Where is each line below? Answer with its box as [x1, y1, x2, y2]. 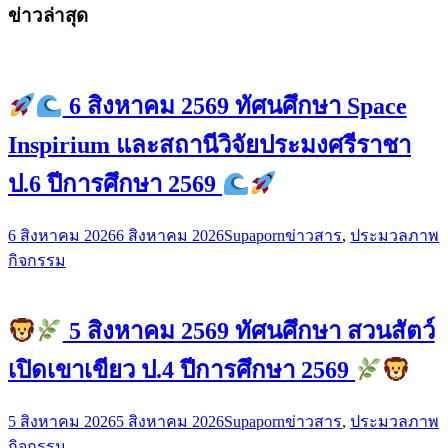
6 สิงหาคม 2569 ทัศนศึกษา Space [62, 93, 407, 120]
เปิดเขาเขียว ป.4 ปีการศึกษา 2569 [8, 357, 355, 384]
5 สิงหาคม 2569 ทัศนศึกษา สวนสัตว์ [62, 318, 435, 345]
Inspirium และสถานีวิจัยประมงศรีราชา [8, 132, 411, 159]
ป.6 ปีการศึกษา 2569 [8, 171, 222, 198]
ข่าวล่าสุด [8, 4, 88, 26]
